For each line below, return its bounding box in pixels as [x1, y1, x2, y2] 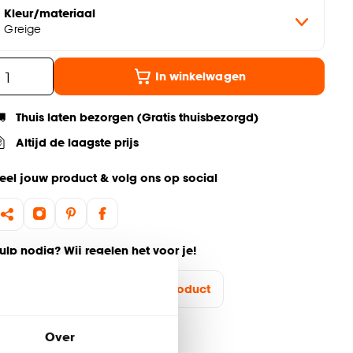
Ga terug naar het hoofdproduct [26, 282, 211, 296]
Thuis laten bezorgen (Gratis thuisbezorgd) [16, 110, 259, 124]
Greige [4, 22, 41, 36]
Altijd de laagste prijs [16, 136, 139, 150]
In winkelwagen [154, 69, 246, 84]
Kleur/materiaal [4, 6, 96, 20]
